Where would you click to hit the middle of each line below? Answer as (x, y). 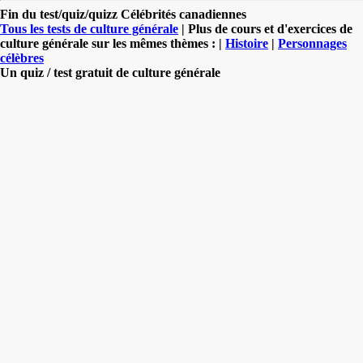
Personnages (312, 43)
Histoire (247, 43)
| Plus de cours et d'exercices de (265, 28)
